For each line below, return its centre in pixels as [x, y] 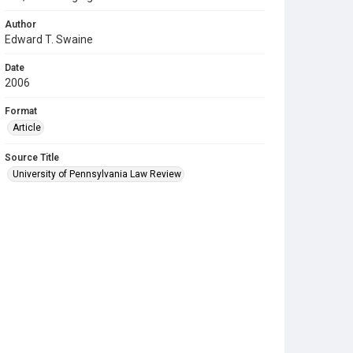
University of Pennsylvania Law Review [97, 174]
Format [21, 111]
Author [20, 24]
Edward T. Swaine [49, 39]
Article [27, 128]
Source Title [32, 158]
